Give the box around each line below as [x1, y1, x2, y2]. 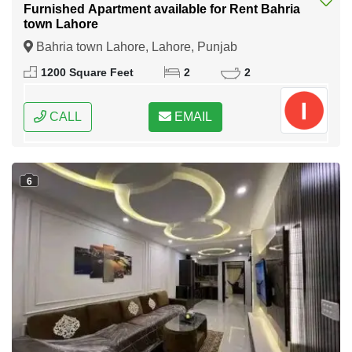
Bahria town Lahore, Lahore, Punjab [33, 40, 237, 54]
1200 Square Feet [41, 67, 134, 79]
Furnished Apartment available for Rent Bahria [24, 2, 300, 16]
